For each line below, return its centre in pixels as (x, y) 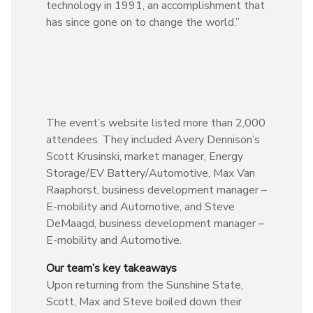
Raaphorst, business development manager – (156, 190)
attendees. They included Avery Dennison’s (153, 139)
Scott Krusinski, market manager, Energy (145, 156)
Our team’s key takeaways (111, 268)
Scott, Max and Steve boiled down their (144, 301)
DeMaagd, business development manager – (155, 223)
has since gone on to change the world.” (143, 22)
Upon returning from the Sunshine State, (145, 285)
